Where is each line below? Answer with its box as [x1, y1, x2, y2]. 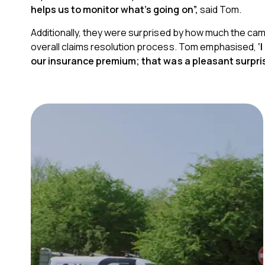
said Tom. [198, 3, 243, 17]
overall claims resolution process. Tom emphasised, [31, 40, 258, 54]
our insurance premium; [31, 54, 140, 68]
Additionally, [31, 26, 83, 40]
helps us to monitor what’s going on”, [31, 3, 198, 17]
